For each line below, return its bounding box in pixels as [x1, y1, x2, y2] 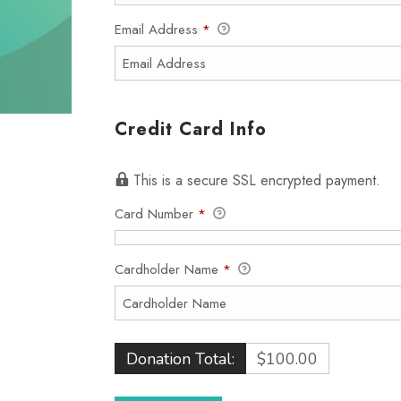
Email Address [115, 20, 202, 39]
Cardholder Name [115, 260, 223, 279]
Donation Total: [126, 348, 235, 370]
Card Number [115, 204, 198, 224]
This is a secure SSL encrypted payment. [133, 170, 380, 191]
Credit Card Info [115, 116, 267, 142]
